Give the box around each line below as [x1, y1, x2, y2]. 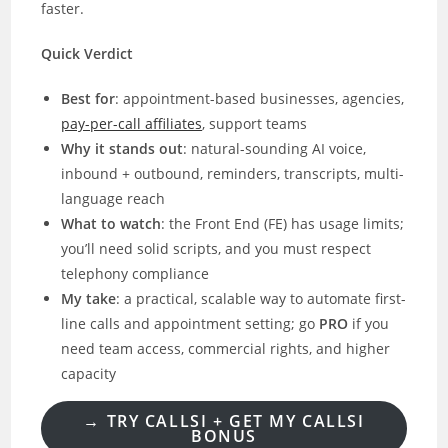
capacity [61, 364, 117, 383]
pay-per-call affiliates [61, 114, 203, 133]
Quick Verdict [41, 44, 134, 63]
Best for [61, 89, 116, 108]
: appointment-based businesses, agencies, [115, 89, 405, 108]
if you [348, 314, 390, 333]
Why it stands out [61, 139, 184, 158]
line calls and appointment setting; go [61, 314, 320, 333]
